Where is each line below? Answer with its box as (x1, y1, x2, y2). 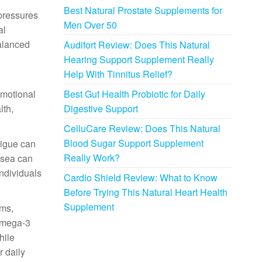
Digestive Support (63, 102, 138, 115)
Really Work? (63, 151, 120, 164)
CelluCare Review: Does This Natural (63, 122, 220, 135)
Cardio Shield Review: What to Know (63, 171, 218, 184)
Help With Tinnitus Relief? (63, 67, 173, 81)
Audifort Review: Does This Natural (63, 38, 210, 51)
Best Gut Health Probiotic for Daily (63, 87, 205, 101)
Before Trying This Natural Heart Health (63, 185, 227, 199)
